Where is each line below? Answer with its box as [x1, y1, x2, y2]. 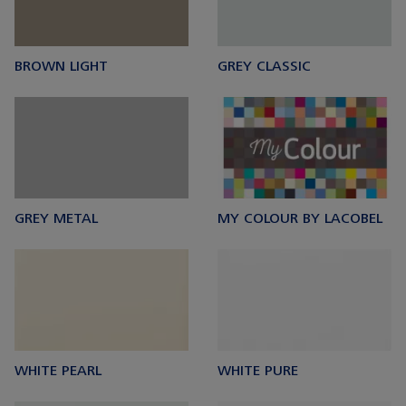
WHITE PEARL [14, 363, 101, 379]
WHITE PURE [217, 363, 298, 379]
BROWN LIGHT [14, 59, 108, 74]
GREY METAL [14, 211, 98, 227]
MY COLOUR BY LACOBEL [217, 211, 382, 227]
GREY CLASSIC [217, 59, 311, 74]
